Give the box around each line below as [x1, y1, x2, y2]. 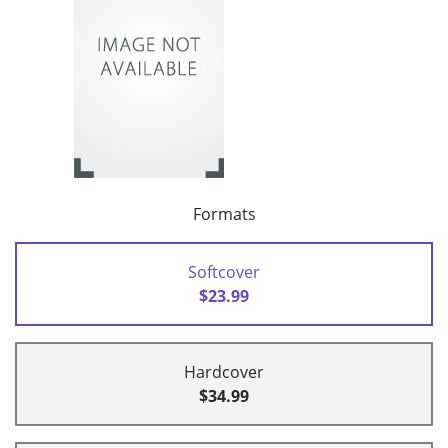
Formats [192, 203, 256, 226]
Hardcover [184, 361, 264, 384]
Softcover [188, 261, 260, 284]
